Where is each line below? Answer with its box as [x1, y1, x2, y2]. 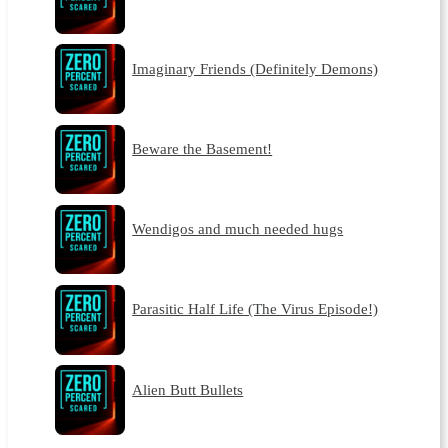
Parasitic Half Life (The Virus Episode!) [132, 300, 379, 318]
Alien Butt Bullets [132, 380, 244, 398]
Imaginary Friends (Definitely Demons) [132, 59, 379, 77]
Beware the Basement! [132, 140, 273, 158]
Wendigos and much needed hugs [132, 220, 344, 238]
